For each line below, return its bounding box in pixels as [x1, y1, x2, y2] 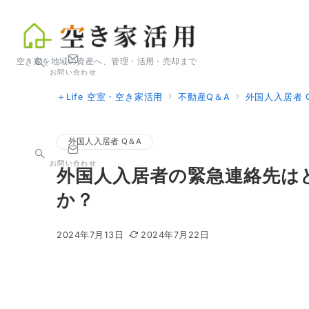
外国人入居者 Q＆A [68, 137, 142, 146]
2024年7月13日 [57, 230, 124, 240]
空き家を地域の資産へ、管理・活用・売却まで [17, 56, 197, 66]
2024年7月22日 [141, 230, 210, 240]
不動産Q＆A [178, 92, 230, 102]
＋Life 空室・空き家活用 [57, 92, 163, 102]
